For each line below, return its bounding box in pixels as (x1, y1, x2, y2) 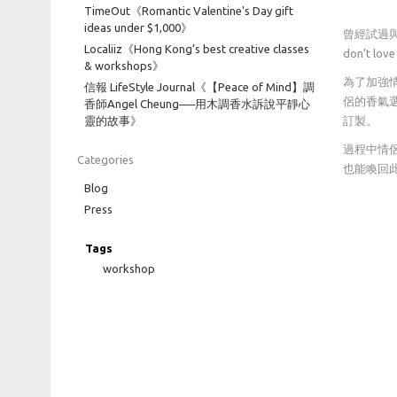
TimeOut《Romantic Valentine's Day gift (84, 4, 293, 17)
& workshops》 (84, 59, 164, 72)
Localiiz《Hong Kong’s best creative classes (84, 43, 309, 55)
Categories (77, 153, 134, 166)
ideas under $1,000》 (84, 21, 192, 34)
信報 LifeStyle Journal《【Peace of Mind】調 (84, 81, 315, 93)
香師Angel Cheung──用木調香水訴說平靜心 (84, 97, 310, 110)
